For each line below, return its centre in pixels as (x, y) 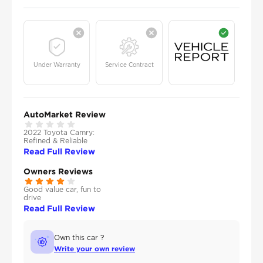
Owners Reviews (58, 171)
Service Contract (129, 65)
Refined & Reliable (55, 141)
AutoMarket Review (65, 114)
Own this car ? (79, 238)
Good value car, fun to (62, 190)
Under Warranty (57, 65)
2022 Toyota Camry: (59, 133)
